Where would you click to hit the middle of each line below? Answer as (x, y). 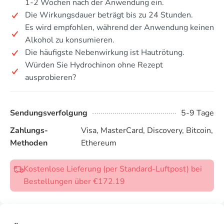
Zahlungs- (29, 130)
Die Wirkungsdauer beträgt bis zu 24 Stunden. (109, 15)
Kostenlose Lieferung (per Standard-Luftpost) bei (113, 169)
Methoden (29, 143)
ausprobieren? (50, 77)
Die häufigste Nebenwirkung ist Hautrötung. (105, 52)
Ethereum (98, 143)
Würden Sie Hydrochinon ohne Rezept (94, 65)
